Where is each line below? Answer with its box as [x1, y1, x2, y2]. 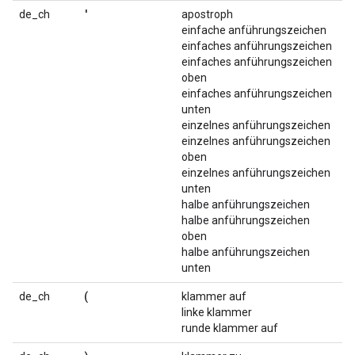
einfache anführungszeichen [181, 24, 326, 36]
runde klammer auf [181, 322, 278, 334]
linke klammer [181, 306, 252, 319]
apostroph [181, 8, 233, 21]
